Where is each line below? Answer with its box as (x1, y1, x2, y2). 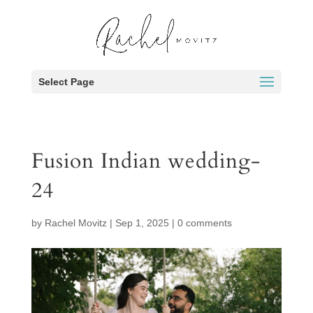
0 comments (177, 217, 232, 228)
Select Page (38, 76, 94, 87)
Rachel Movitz (44, 217, 107, 228)
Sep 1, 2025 (115, 217, 169, 228)
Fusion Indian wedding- (31, 147, 261, 175)
